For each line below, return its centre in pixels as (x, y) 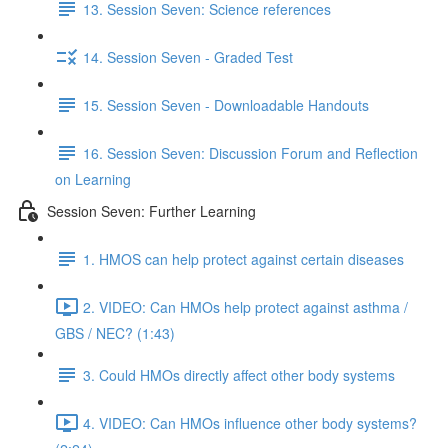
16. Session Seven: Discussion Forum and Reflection (250, 152)
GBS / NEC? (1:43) (115, 333)
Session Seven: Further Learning (151, 210)
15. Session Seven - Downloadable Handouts (226, 104)
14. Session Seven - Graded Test (188, 56)
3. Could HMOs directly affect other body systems (239, 374)
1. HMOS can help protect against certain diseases (243, 258)
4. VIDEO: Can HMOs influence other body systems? (250, 422)
